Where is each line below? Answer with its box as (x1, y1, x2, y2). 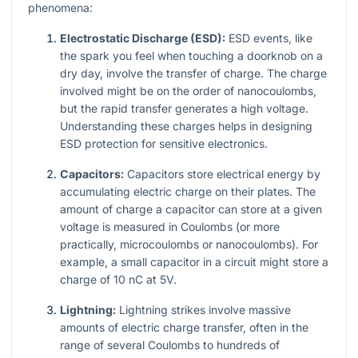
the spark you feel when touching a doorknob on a (60, 49, 323, 63)
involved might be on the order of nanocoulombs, (60, 84, 316, 98)
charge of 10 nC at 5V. (60, 272, 177, 287)
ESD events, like (225, 31, 312, 46)
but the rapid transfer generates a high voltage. (60, 101, 308, 116)
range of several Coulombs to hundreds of (60, 338, 280, 352)
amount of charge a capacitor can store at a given (60, 202, 322, 217)
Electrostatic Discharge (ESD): (60, 31, 225, 46)
